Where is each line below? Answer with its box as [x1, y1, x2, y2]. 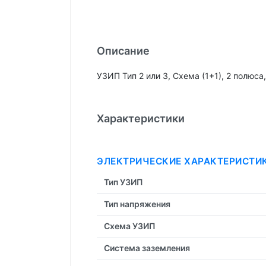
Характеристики [97, 112, 185, 125]
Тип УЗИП [104, 176, 143, 187]
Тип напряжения [104, 198, 170, 209]
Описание [97, 44, 150, 57]
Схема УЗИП [104, 220, 156, 231]
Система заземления [104, 242, 190, 253]
